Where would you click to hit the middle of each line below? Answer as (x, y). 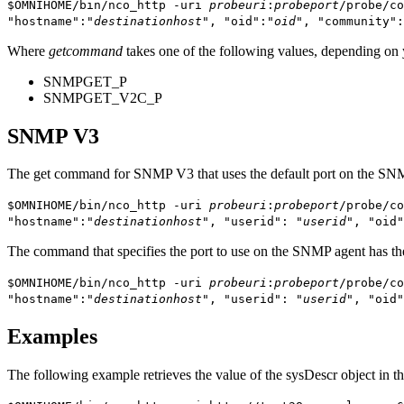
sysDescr (312, 375)
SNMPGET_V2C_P (103, 97)
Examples (52, 337)
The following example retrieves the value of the (147, 375)
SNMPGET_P (85, 81)
